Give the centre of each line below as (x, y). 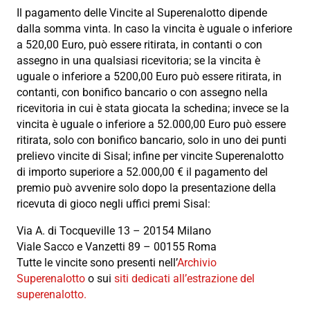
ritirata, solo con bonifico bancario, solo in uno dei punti (152, 140)
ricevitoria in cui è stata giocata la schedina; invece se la (153, 109)
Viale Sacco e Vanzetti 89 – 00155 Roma (117, 247)
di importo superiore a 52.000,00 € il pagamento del (142, 172)
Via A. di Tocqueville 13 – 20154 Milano (114, 231)
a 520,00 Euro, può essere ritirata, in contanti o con (139, 45)
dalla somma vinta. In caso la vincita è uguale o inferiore (154, 29)
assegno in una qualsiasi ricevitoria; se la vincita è (138, 61)
